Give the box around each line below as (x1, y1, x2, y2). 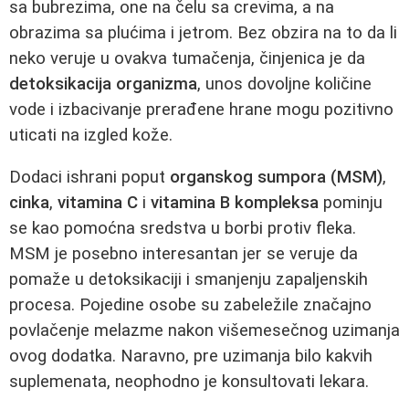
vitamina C (58, 193, 138, 214)
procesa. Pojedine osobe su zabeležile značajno (9, 295, 372, 316)
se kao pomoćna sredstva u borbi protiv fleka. (9, 218, 356, 239)
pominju (319, 193, 383, 214)
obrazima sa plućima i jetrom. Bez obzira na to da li (9, 22, 397, 43)
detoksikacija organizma (9, 73, 197, 94)
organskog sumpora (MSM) (170, 167, 383, 188)
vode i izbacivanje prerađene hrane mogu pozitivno (9, 99, 393, 120)
